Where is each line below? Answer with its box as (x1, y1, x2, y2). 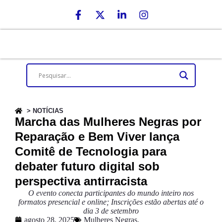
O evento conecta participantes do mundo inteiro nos (28, 189, 194, 197)
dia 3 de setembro (83, 207, 139, 215)
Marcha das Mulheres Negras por (15, 115, 201, 128)
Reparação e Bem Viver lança (15, 130, 179, 143)
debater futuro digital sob (15, 160, 160, 173)
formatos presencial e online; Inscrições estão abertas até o (18, 198, 204, 206)
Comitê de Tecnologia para (15, 145, 166, 158)
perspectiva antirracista (15, 174, 147, 188)
